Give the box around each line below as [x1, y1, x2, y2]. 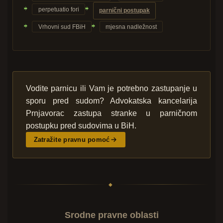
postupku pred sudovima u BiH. [25, 121, 136, 130]
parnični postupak [99, 7, 150, 14]
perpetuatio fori [38, 5, 79, 13]
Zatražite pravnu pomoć [33, 135, 110, 143]
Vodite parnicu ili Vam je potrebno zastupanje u [25, 84, 198, 93]
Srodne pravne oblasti [64, 210, 159, 221]
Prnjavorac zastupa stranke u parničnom [25, 109, 198, 118]
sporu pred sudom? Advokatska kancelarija [25, 97, 198, 106]
